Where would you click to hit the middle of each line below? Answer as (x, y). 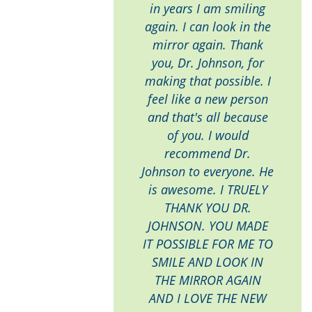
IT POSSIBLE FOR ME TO (208, 244)
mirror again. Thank (208, 45)
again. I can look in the (208, 26)
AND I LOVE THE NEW (208, 298)
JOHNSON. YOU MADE (208, 226)
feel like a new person (208, 99)
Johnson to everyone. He (208, 171)
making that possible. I (208, 81)
